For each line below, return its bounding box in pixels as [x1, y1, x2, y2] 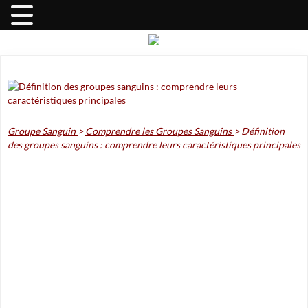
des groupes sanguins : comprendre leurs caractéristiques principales [8, 139, 300, 151]
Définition [241, 125, 285, 137]
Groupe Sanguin [8, 125, 76, 137]
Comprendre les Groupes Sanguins [85, 125, 232, 137]
